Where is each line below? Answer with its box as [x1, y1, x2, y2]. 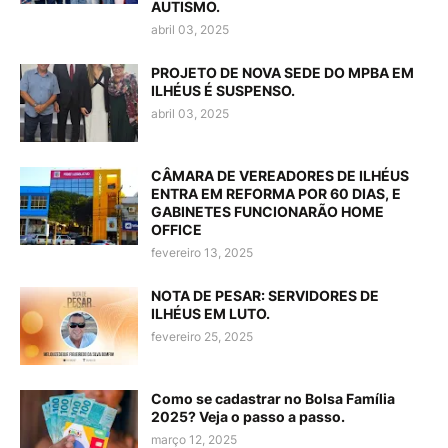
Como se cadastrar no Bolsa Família [151, 390, 395, 407]
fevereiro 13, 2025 [151, 245, 253, 260]
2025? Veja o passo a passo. [151, 408, 345, 425]
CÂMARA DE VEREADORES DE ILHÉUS [151, 167, 409, 184]
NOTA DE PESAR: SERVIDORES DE [151, 287, 379, 304]
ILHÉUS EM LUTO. [151, 305, 270, 322]
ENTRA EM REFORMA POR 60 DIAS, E [151, 185, 401, 202]
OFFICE [151, 221, 202, 238]
